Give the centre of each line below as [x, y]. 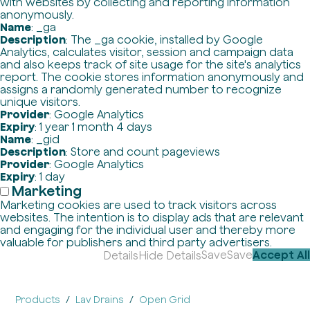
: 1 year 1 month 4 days [93, 127]
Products [38, 300]
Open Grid [165, 300]
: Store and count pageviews [143, 152]
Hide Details [170, 255]
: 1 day [50, 176]
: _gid [45, 139]
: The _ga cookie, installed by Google [164, 39]
